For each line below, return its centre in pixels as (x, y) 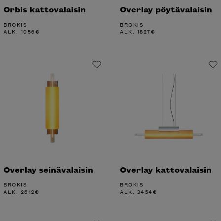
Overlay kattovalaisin (166, 169)
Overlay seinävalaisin (48, 169)
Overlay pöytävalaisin (166, 9)
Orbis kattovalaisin (45, 9)
